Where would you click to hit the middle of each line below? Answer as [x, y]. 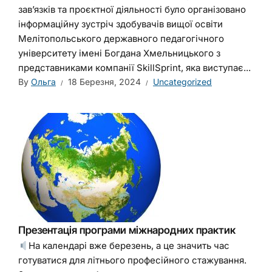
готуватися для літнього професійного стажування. [132, 260]
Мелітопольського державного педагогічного [121, 39]
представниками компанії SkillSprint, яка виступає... [134, 68]
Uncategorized [182, 82]
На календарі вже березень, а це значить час [129, 246]
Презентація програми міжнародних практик [127, 230]
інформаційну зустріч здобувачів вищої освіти [121, 24]
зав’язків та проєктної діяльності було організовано [132, 9]
